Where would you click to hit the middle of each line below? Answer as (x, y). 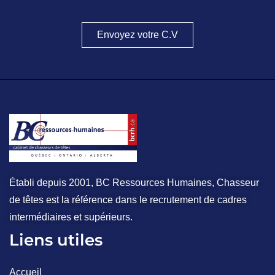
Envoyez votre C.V (137, 34)
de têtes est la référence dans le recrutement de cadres (128, 200)
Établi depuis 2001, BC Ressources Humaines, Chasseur (134, 183)
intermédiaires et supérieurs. (71, 217)
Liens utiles (56, 240)
